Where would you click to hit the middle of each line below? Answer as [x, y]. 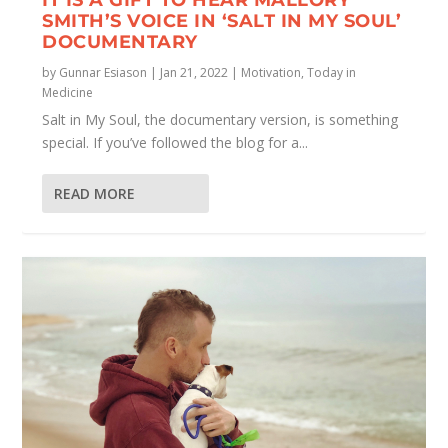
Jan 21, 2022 [194, 72]
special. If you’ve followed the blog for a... [175, 142]
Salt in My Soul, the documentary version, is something [220, 119]
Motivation [271, 72]
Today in [332, 72]
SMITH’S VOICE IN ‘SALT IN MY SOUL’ [222, 20]
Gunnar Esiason [103, 72]
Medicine [68, 92]
